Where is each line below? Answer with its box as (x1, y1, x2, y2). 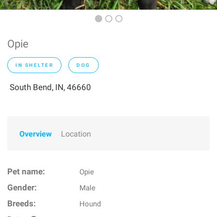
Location (61, 129, 91, 139)
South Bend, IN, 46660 (10, 82, 91, 92)
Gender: (7, 183, 37, 192)
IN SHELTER (15, 62, 53, 68)
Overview (19, 129, 52, 139)
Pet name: (7, 167, 45, 176)
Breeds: (7, 199, 36, 208)
